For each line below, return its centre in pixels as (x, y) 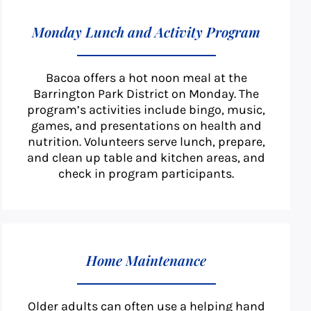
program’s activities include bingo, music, (146, 110)
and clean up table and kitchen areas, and (146, 158)
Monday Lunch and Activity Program (146, 32)
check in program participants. (146, 174)
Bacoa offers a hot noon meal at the (146, 78)
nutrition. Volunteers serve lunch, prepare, (146, 142)
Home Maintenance (146, 260)
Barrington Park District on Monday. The (146, 94)
